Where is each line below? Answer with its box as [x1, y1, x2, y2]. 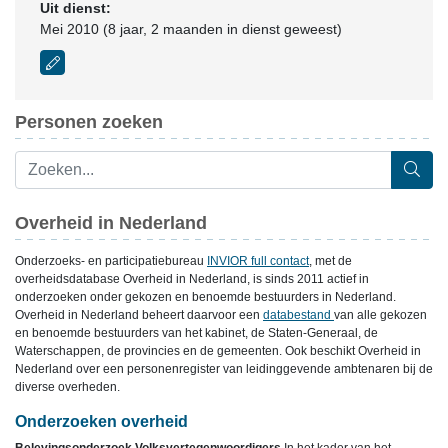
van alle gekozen [334, 308, 427, 322]
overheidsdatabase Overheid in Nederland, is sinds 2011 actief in [15, 272, 369, 286]
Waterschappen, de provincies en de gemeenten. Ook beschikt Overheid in [15, 344, 421, 358]
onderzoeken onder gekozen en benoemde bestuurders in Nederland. [15, 290, 396, 304]
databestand [263, 308, 334, 322]
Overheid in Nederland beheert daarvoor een [15, 308, 263, 322]
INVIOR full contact [207, 254, 309, 268]
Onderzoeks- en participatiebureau [15, 254, 207, 268]
